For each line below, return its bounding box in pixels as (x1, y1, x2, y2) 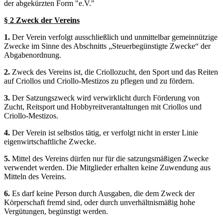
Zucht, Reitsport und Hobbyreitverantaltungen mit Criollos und (4, 102, 202, 111)
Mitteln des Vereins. (4, 172, 66, 181)
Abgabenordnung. (4, 50, 61, 59)
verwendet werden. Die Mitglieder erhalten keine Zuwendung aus (4, 163, 211, 172)
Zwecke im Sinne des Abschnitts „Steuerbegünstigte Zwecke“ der (4, 41, 211, 50)
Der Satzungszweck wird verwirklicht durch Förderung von (12, 93, 200, 102)
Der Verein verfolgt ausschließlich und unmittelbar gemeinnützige (12, 32, 218, 41)
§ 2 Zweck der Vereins (4, 15, 80, 24)
